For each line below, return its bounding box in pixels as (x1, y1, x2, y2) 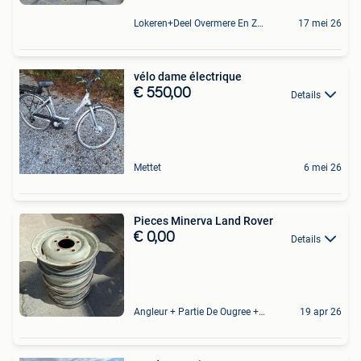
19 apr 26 (300, 306, 342, 318)
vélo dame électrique (134, 70, 242, 84)
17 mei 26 (298, 18, 342, 30)
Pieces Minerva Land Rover (134, 214, 273, 228)
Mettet (134, 162, 161, 174)
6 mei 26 (304, 162, 342, 174)
